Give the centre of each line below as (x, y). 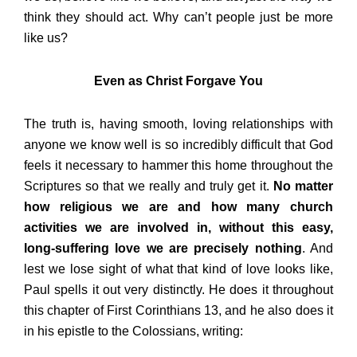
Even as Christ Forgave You (178, 81)
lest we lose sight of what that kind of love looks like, (178, 269)
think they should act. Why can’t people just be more (178, 18)
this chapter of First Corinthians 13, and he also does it (178, 311)
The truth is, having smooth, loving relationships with (178, 124)
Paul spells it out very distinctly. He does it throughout (178, 290)
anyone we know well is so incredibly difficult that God (178, 145)
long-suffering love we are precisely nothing (163, 249)
